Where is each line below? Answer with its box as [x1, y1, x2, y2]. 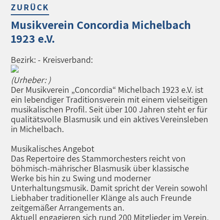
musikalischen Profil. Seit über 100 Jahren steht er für [11, 104, 208, 115]
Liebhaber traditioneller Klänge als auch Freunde [11, 192, 192, 203]
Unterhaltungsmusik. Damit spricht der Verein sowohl [11, 182, 208, 193]
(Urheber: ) [11, 74, 51, 85]
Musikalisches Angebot [11, 143, 95, 154]
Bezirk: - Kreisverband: [11, 54, 93, 65]
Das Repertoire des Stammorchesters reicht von [11, 153, 186, 164]
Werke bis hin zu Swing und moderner [11, 172, 151, 184]
